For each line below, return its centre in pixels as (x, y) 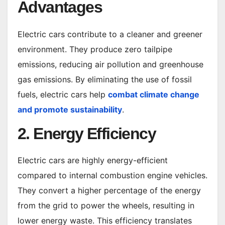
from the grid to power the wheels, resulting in (106, 206)
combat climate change (154, 94)
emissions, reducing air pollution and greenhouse (110, 64)
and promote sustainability (70, 109)
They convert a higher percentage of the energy (109, 191)
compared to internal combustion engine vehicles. (113, 176)
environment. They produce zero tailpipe (95, 49)
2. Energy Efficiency (87, 133)
